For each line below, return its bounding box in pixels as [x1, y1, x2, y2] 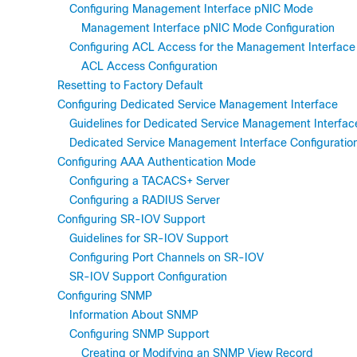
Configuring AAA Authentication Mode [57, 155, 256, 168]
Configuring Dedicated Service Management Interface [57, 98, 338, 111]
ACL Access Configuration [81, 60, 218, 73]
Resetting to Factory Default [57, 79, 203, 92]
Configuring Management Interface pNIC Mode [69, 2, 313, 15]
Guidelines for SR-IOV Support [69, 232, 229, 245]
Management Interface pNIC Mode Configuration [81, 22, 335, 34]
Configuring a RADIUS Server [69, 194, 220, 206]
